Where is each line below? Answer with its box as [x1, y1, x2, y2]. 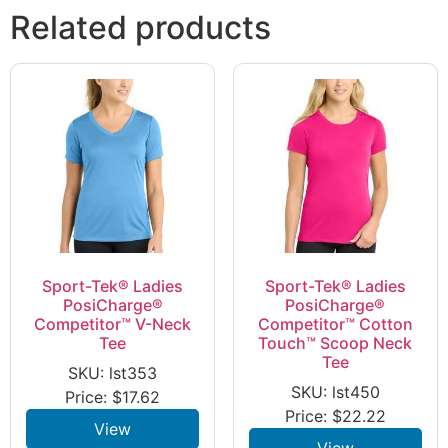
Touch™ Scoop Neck [258, 332, 413, 353]
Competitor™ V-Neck [34, 313, 192, 334]
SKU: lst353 [68, 362, 158, 383]
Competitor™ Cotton [257, 313, 413, 334]
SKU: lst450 [290, 381, 380, 402]
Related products [10, 8, 271, 48]
